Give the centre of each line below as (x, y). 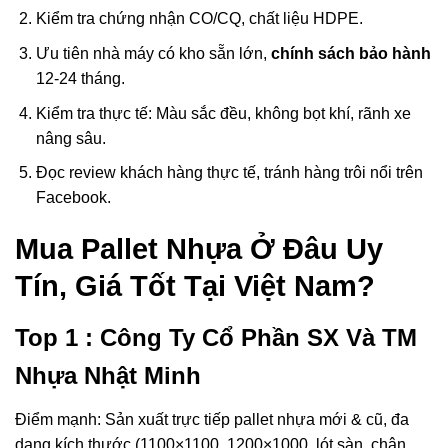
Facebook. (73, 198)
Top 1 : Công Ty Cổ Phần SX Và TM (216, 338)
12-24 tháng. (80, 79)
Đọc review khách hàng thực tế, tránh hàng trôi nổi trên (229, 173)
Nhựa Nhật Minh (111, 376)
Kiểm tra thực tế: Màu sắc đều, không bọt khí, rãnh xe (223, 113)
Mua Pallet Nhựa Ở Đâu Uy (199, 249)
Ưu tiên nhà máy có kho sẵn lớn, (153, 54)
